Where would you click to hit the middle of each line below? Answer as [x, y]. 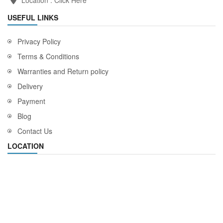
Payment [31, 101]
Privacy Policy [39, 41]
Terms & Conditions [48, 56]
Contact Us [35, 131]
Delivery [30, 86]
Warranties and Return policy [63, 71]
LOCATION [26, 146]
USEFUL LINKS [33, 17]
